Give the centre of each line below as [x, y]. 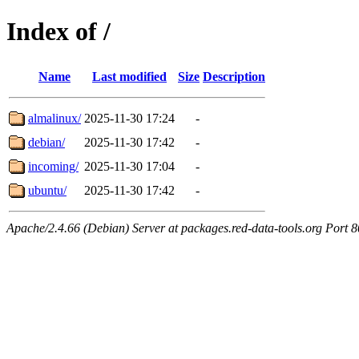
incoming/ [53, 166]
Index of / [58, 32]
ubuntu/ [47, 190]
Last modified [129, 76]
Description [234, 76]
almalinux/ [54, 118]
